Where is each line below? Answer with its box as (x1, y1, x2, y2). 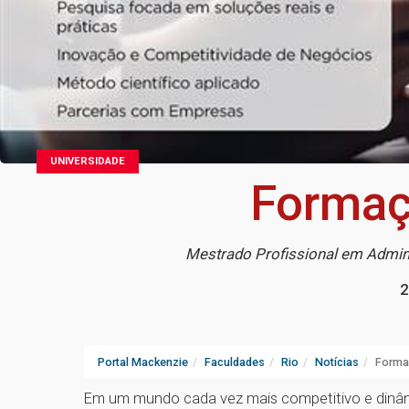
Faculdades (204, 355, 265, 370)
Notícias (315, 355, 359, 370)
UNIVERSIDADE (50, 155, 125, 168)
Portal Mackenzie (98, 355, 188, 370)
